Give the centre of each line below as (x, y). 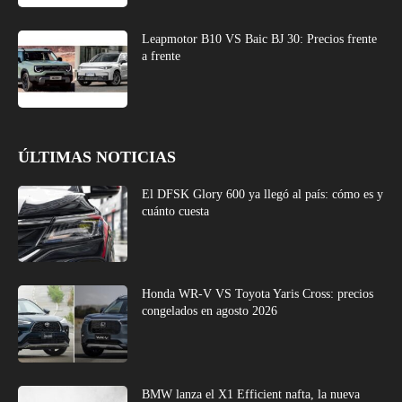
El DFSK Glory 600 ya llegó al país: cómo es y (263, 194)
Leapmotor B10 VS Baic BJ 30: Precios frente (260, 39)
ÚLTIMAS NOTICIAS (97, 157)
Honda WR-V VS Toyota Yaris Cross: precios (258, 294)
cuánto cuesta (176, 211)
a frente (162, 56)
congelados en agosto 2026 (210, 311)
